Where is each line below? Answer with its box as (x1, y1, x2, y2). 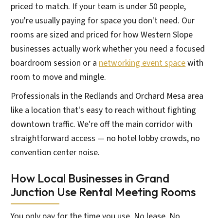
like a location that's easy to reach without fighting (11, 104, 197, 116)
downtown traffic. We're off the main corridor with (11, 118, 193, 130)
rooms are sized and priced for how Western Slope (11, 28, 193, 41)
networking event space (99, 56, 186, 69)
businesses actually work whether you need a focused (11, 42, 205, 55)
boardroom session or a (11, 56, 99, 69)
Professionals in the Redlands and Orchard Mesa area (11, 90, 204, 102)
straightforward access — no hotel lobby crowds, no (11, 132, 200, 145)
